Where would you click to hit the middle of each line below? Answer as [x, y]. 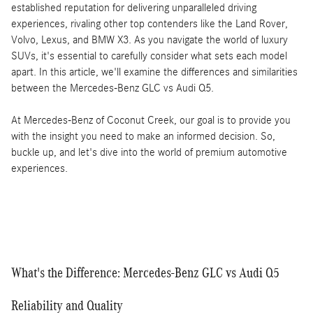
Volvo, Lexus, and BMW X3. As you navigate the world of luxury [150, 39]
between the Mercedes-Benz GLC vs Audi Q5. [112, 88]
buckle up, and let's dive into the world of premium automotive [149, 152]
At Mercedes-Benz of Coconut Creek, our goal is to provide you [151, 120]
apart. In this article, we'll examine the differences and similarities [154, 72]
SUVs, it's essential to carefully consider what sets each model [149, 56]
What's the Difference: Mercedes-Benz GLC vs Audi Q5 [145, 272]
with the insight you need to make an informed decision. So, [143, 136]
